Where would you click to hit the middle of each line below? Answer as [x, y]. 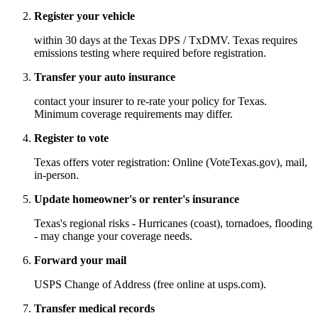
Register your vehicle [84, 16]
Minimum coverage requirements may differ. [133, 114]
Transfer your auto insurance [105, 77]
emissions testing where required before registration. [150, 53]
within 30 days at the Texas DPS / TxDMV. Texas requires [166, 40]
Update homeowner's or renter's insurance [137, 199]
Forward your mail [80, 261]
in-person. [56, 175]
